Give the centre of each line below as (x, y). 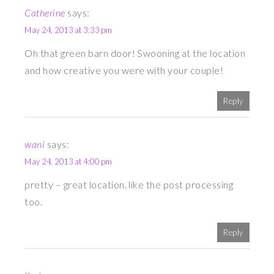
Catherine (45, 13)
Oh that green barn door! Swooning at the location (135, 53)
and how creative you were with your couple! (124, 70)
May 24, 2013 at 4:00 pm (68, 162)
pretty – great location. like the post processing (129, 185)
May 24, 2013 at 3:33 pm (68, 30)
